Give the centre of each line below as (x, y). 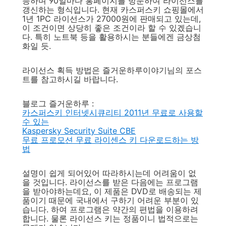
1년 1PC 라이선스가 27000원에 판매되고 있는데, (111, 19)
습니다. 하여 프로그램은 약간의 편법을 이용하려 (110, 209)
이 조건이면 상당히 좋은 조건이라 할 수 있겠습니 (112, 28)
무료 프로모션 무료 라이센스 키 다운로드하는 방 (110, 140)
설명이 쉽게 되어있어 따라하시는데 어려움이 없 (109, 173)
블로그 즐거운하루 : (58, 103)
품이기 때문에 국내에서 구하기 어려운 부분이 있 (110, 200)
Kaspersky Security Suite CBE (79, 131)
